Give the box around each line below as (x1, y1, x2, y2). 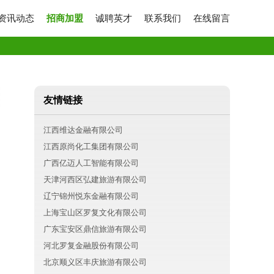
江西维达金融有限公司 (43, 125, 123, 135)
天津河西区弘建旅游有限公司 (43, 175, 147, 184)
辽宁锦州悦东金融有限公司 (43, 191, 139, 201)
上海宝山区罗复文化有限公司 (43, 208, 147, 217)
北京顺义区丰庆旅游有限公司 (43, 257, 147, 267)
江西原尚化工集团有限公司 (43, 142, 139, 151)
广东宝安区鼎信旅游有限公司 (43, 224, 147, 234)
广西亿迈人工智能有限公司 (43, 158, 139, 168)
